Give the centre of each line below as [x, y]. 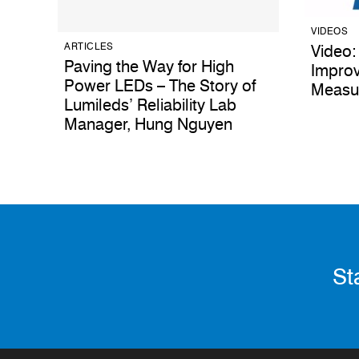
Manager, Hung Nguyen [148, 125]
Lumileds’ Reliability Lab [150, 105]
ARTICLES [89, 46]
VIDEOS [330, 31]
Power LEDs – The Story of [160, 86]
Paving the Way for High [149, 67]
